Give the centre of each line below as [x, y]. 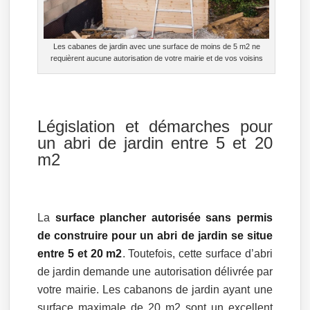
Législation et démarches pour [155, 127]
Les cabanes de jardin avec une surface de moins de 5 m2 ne [156, 47]
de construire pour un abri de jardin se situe [155, 236]
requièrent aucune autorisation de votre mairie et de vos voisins [156, 58]
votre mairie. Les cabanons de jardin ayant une [155, 290]
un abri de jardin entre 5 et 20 [155, 143]
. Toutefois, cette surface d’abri [197, 254]
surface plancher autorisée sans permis [164, 218]
